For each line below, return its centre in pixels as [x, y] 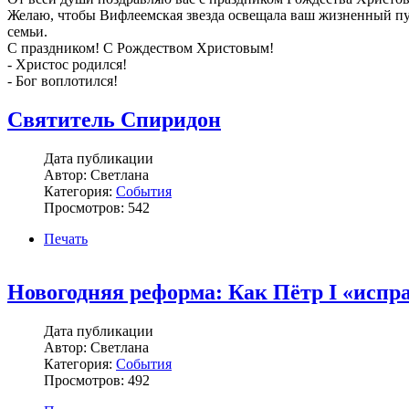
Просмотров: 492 [97, 380]
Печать [66, 238]
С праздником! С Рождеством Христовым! [141, 47]
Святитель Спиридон [114, 119]
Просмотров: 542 [97, 207]
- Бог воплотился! [63, 80]
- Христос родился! [67, 64]
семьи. [27, 31]
